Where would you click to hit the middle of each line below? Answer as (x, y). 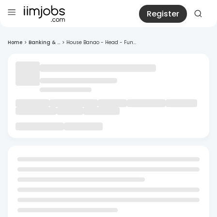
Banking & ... (44, 42)
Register (163, 14)
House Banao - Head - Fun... (101, 42)
